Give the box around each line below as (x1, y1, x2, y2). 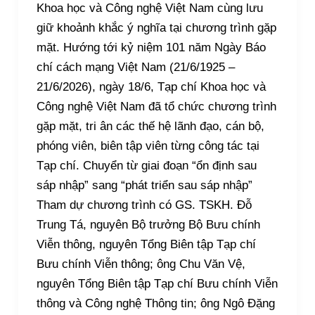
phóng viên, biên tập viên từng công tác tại (36, 139, 259, 153)
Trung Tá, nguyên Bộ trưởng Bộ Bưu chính (36, 218, 260, 232)
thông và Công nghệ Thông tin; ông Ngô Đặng (36, 297, 275, 311)
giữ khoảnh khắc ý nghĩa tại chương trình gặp (36, 21, 276, 35)
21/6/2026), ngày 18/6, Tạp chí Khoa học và (36, 80, 266, 94)
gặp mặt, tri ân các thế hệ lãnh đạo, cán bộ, (36, 120, 264, 134)
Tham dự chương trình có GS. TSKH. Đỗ (36, 198, 252, 212)
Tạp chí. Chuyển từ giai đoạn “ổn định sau (36, 159, 257, 173)
